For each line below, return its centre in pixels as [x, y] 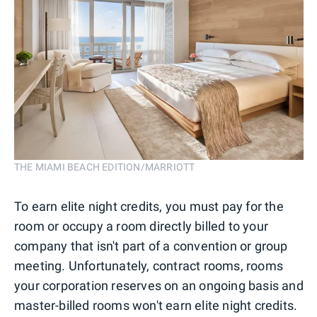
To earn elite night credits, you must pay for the [149, 207]
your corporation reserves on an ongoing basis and [159, 286]
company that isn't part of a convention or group [151, 246]
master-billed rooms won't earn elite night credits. [156, 306]
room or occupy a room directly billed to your [142, 226]
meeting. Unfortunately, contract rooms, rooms [149, 266]
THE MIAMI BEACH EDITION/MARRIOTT [105, 167]
